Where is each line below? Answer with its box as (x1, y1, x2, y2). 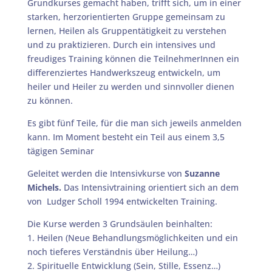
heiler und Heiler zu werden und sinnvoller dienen (27, 81, 234, 92)
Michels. (27, 182, 61, 193)
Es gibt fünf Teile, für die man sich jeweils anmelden (27, 117, 242, 129)
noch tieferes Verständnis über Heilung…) (27, 246, 197, 257)
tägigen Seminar (27, 145, 94, 157)
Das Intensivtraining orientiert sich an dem (61, 182, 239, 193)
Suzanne (184, 168, 220, 179)
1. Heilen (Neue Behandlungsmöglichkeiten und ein (27, 232, 238, 243)
